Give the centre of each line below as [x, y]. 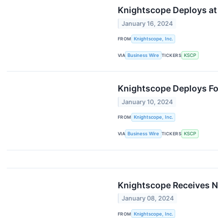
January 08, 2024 [148, 199]
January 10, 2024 [147, 102]
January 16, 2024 [147, 23]
